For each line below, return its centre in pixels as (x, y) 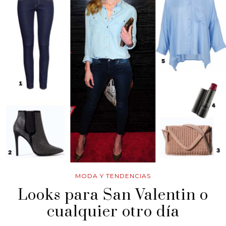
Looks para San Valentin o (113, 195)
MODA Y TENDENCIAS (113, 176)
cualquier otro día (113, 212)
